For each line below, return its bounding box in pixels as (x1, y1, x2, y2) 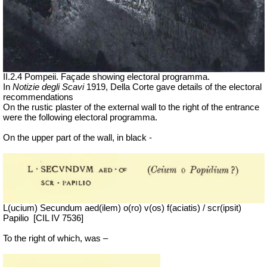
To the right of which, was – (3, 234, 108, 244)
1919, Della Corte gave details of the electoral (84, 82, 262, 92)
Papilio (3, 213, 29, 223)
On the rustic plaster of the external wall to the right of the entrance (3, 103, 259, 113)
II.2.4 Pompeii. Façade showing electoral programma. (3, 72, 210, 82)
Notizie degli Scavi (13, 82, 84, 92)
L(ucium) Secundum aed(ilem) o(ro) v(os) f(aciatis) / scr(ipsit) (3, 203, 241, 213)
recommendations (3, 92, 73, 103)
